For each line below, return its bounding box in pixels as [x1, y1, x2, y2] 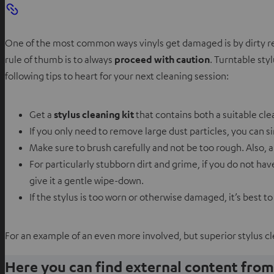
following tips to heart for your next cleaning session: [5, 70, 229, 83]
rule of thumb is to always [5, 53, 114, 66]
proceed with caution [114, 53, 210, 66]
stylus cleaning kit [54, 108, 136, 121]
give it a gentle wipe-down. [29, 174, 144, 187]
